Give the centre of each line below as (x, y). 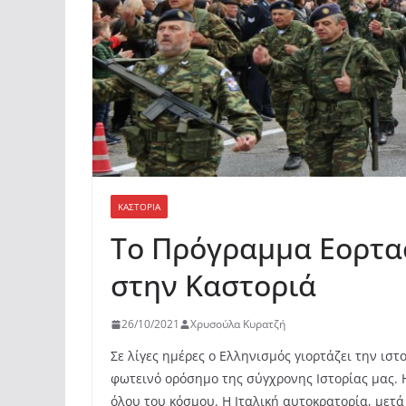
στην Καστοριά (213, 285)
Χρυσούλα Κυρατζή (238, 324)
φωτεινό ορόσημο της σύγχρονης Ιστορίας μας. (256, 379)
